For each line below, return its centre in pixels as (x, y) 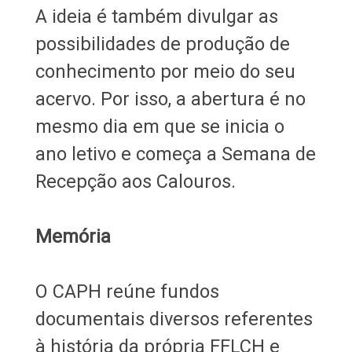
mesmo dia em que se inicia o (159, 127)
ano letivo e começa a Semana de (175, 154)
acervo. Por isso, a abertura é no (170, 99)
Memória (75, 237)
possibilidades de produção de (162, 44)
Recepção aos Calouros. (137, 182)
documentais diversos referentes (174, 319)
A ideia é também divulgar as (156, 17)
